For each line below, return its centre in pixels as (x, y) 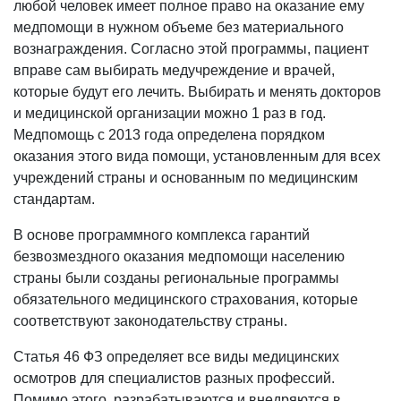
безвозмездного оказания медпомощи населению (179, 257)
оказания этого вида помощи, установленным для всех (197, 157)
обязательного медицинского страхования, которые (186, 300)
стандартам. (54, 200)
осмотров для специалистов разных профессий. (174, 379)
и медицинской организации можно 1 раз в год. (170, 114)
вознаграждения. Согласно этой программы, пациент (191, 49)
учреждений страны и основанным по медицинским (186, 178)
